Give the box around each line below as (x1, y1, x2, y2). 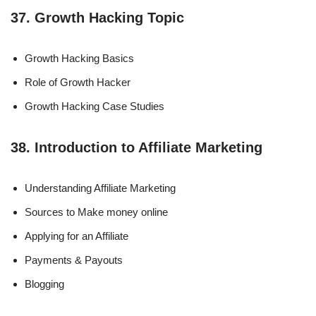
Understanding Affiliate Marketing (25, 181, 176, 194)
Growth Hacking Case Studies (25, 99, 164, 112)
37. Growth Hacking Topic (11, 9, 184, 25)
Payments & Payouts (25, 253, 123, 266)
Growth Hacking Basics (25, 51, 134, 64)
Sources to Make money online (25, 205, 168, 218)
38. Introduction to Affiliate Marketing (11, 139, 262, 155)
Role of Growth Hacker (25, 75, 130, 88)
